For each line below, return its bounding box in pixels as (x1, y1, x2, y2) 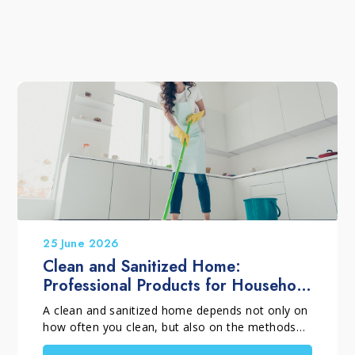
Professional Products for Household (43, 273, 311, 297)
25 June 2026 (43, 235, 120, 251)
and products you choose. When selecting (43, 335, 270, 351)
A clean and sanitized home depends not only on (43, 302, 308, 318)
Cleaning (43, 292, 107, 316)
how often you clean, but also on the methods (43, 319, 296, 334)
